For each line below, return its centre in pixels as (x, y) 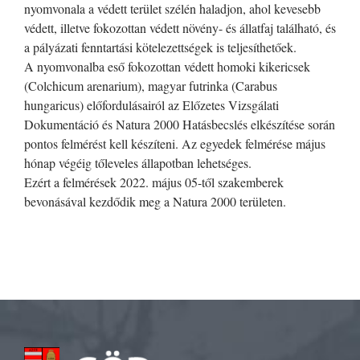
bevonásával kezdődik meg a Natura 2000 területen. (155, 202)
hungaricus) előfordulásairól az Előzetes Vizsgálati (151, 105)
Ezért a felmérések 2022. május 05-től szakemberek (154, 182)
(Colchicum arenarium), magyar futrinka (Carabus (151, 86)
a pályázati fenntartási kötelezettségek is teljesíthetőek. (160, 47)
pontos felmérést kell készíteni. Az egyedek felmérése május (175, 144)
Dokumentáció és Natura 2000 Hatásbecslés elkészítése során (180, 125)
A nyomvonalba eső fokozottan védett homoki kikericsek (167, 67)
